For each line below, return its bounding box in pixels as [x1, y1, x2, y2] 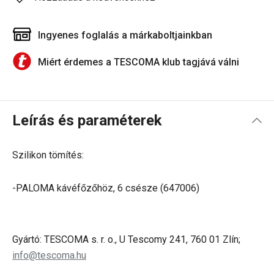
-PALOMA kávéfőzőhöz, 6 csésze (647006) [12, 182, 199, 194]
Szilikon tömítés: [12, 149, 84, 161]
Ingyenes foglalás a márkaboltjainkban [38, 29, 212, 41]
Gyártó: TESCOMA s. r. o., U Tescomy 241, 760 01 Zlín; [12, 234, 240, 245]
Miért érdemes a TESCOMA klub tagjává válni [38, 56, 239, 68]
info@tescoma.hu [12, 250, 86, 261]
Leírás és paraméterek [12, 112, 162, 129]
